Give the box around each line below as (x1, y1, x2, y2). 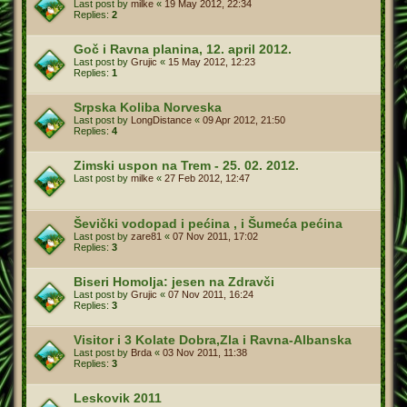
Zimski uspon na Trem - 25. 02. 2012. (74, 157, 299, 173)
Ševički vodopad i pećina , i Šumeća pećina (74, 215, 342, 231)
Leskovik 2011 (74, 390, 162, 405)
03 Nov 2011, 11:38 (163, 346, 247, 358)
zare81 (131, 230, 162, 242)
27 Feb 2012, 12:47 (164, 172, 250, 184)
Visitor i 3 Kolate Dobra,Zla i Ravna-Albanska (74, 332, 352, 347)
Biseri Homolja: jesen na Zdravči (74, 273, 274, 289)
